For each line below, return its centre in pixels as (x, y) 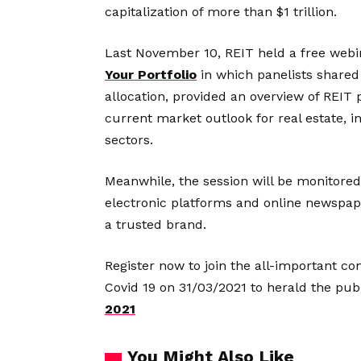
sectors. (129, 140)
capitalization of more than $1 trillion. (221, 12)
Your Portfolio (151, 75)
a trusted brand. (156, 225)
